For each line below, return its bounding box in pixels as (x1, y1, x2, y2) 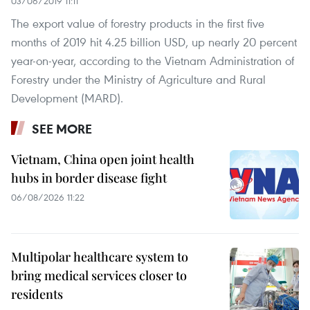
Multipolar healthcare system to (11, 248, 188, 265)
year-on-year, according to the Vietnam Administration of (11, 52, 294, 69)
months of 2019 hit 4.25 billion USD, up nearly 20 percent (11, 33, 297, 50)
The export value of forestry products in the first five (11, 15, 264, 31)
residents (11, 285, 63, 302)
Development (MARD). (11, 89, 123, 106)
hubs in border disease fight (11, 169, 167, 186)
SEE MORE (32, 120, 92, 137)
